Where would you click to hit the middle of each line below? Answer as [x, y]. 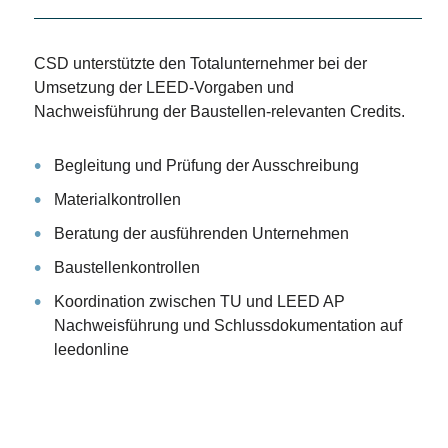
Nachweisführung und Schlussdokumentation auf [227, 325]
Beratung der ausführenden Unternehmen [201, 233]
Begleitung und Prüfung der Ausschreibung [206, 165]
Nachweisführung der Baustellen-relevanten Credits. [219, 111]
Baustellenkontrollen [126, 267]
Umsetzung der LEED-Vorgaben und [163, 87]
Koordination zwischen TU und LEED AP [199, 301]
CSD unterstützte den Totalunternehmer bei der [200, 63]
